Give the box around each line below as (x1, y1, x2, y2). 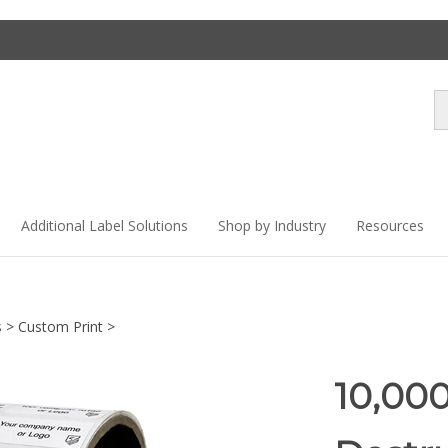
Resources (356, 216, 424, 235)
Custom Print (18, 317, 103, 336)
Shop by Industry (218, 216, 326, 235)
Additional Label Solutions (21, 216, 188, 235)
